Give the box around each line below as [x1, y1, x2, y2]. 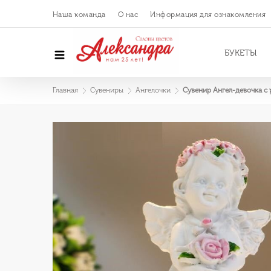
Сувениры [90, 86, 123, 94]
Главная [53, 86, 78, 94]
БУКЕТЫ [224, 47, 256, 58]
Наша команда [53, 10, 106, 19]
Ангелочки [135, 86, 171, 94]
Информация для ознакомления [150, 10, 266, 19]
